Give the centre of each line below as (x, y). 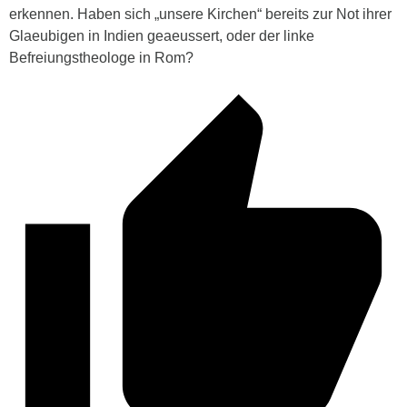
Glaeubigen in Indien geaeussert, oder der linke (162, 36)
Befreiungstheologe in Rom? (101, 58)
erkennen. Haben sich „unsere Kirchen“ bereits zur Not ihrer (200, 15)
